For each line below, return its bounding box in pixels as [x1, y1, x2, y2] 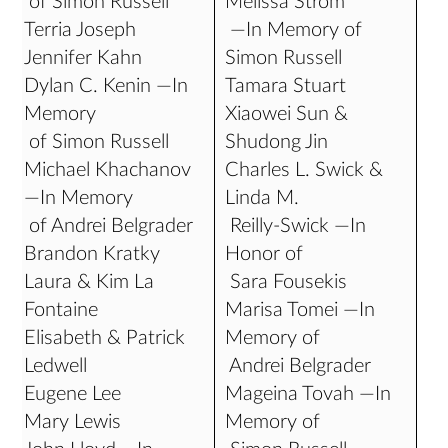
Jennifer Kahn [24, 48, 143, 68]
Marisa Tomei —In [225, 300, 376, 320]
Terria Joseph [24, 20, 137, 40]
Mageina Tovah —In [225, 384, 392, 404]
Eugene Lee [24, 384, 122, 404]
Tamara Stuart [225, 76, 347, 96]
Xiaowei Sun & [225, 104, 349, 124]
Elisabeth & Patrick [24, 328, 186, 348]
